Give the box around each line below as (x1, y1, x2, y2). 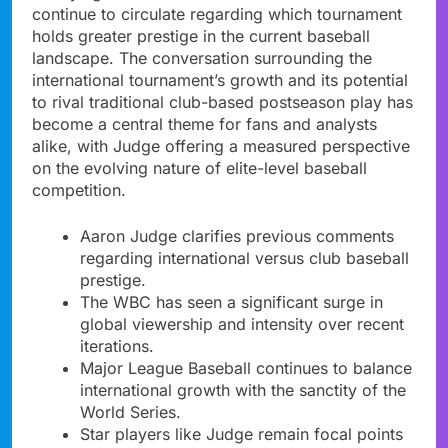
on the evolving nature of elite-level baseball (32, 157, 367, 178)
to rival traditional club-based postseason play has (32, 91, 413, 112)
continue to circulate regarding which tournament (32, 3, 402, 24)
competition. (32, 179, 126, 200)
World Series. (80, 401, 181, 422)
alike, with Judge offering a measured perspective (32, 135, 410, 156)
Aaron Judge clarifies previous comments (80, 225, 394, 246)
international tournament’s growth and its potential (32, 69, 408, 90)
